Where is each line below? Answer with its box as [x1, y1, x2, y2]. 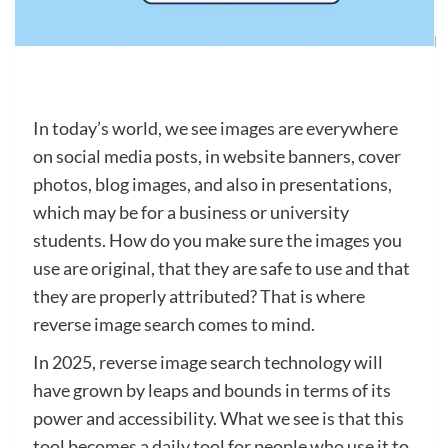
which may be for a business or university [32, 201, 349, 224]
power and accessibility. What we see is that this [32, 407, 404, 430]
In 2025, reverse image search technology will [32, 351, 383, 374]
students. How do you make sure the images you [32, 229, 402, 252]
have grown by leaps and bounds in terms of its [32, 379, 391, 402]
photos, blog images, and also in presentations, [32, 173, 392, 196]
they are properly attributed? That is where [32, 285, 365, 308]
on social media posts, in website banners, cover [32, 145, 401, 168]
